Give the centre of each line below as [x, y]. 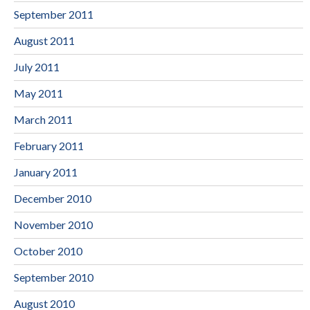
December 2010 [53, 198]
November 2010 [53, 224]
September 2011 [54, 14]
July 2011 [37, 66]
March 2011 [43, 119]
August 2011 [44, 40]
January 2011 [46, 172]
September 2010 [54, 277]
